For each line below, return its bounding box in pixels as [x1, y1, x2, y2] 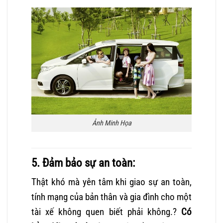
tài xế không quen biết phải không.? [31, 206, 177, 218]
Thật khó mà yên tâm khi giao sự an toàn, [31, 176, 192, 188]
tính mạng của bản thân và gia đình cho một [31, 191, 192, 203]
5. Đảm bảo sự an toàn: [31, 156, 135, 170]
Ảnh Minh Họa [92, 118, 131, 127]
